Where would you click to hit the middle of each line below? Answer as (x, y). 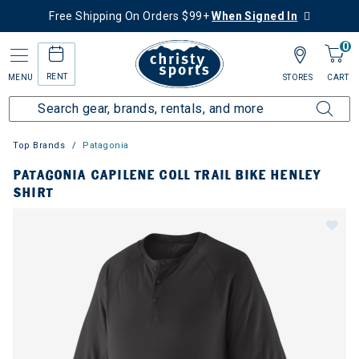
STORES (298, 77)
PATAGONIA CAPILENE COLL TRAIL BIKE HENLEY (167, 175)
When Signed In (255, 16)
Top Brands (39, 145)
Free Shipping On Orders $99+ (131, 16)
